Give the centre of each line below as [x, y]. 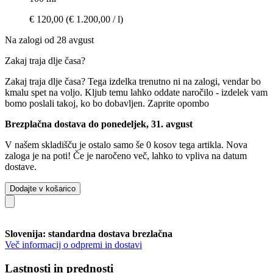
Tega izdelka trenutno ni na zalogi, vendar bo [174, 81]
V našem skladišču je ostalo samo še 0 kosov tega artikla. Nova [126, 144]
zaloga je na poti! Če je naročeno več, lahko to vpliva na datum [126, 155]
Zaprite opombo [178, 103]
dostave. [21, 166]
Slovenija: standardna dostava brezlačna [89, 233]
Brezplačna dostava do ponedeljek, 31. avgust [99, 124]
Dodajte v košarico [43, 188]
